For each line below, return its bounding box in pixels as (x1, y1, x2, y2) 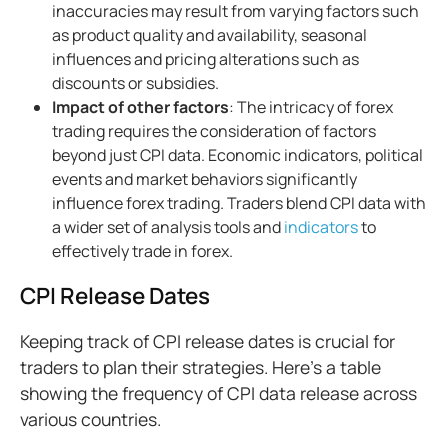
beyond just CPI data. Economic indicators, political (52, 144, 423, 166)
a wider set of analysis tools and (52, 216, 284, 238)
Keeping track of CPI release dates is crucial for (20, 329, 395, 353)
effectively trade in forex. (52, 240, 233, 262)
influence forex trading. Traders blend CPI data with (52, 192, 426, 214)
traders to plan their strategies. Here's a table (20, 355, 381, 379)
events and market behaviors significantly (52, 168, 357, 190)
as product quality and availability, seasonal (52, 24, 367, 46)
